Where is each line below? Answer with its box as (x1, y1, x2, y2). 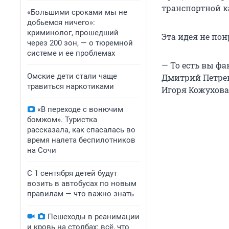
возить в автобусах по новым (27, 179, 136, 188)
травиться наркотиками (27, 82, 114, 91)
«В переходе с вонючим (37, 105, 123, 114)
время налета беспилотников (27, 135, 135, 145)
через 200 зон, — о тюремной (27, 38, 133, 48)
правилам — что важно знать (27, 189, 134, 198)
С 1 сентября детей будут (27, 169, 117, 178)
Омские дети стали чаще (27, 72, 117, 81)
